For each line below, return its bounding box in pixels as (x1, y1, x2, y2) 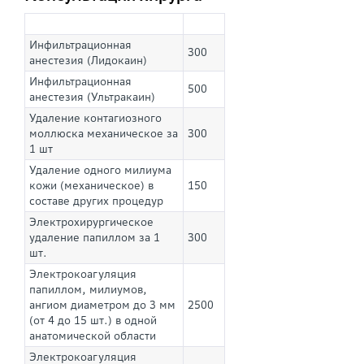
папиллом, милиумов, (29, 283, 147, 297)
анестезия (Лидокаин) (29, 54, 147, 68)
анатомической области (29, 329, 156, 344)
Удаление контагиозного (29, 111, 162, 126)
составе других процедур (29, 194, 163, 209)
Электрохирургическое (29, 215, 154, 230)
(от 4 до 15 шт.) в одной (29, 314, 157, 328)
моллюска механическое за (29, 127, 178, 141)
